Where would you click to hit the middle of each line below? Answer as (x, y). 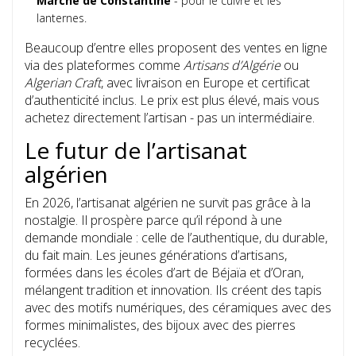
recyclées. (52, 343)
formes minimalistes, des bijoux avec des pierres (160, 325)
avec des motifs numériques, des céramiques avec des (178, 308)
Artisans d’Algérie (232, 66)
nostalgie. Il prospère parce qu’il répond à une (153, 221)
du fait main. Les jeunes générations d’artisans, (156, 255)
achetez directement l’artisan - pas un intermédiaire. (170, 118)
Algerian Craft (63, 83)
